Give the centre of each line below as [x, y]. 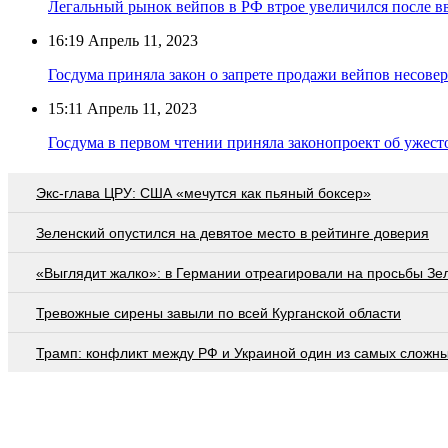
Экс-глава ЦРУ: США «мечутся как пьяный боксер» [203, 192]
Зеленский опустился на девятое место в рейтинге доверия [232, 232]
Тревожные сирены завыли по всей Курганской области [218, 312]
